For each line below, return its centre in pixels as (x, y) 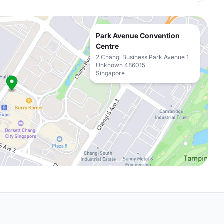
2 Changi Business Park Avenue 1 (142, 57)
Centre (107, 46)
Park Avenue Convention (138, 36)
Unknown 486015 (121, 65)
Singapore (110, 73)
